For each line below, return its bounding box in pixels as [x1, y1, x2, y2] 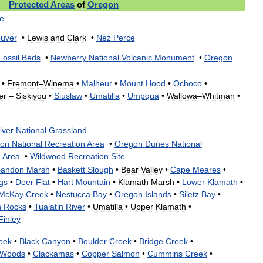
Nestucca [55, 189, 90, 199]
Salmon [111, 248, 140, 258]
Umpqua [127, 90, 159, 100]
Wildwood [29, 151, 66, 161]
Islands [144, 189, 171, 199]
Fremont [6, 78, 39, 88]
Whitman [201, 90, 235, 100]
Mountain [75, 177, 110, 187]
